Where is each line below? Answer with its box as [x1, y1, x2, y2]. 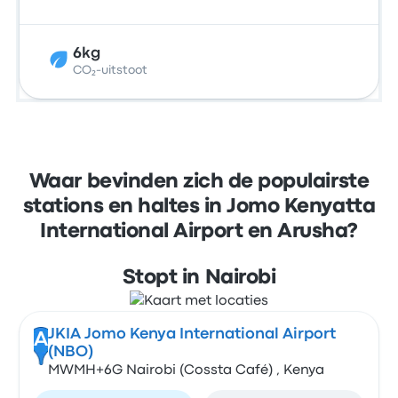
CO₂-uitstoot [73, 65, 148, 76]
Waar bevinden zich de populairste [28, 173, 370, 191]
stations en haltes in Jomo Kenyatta [22, 198, 376, 216]
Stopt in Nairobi [122, 269, 276, 287]
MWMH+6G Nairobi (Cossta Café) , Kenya [47, 364, 324, 377]
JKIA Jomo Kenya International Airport [47, 328, 336, 341]
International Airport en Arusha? [40, 223, 358, 241]
